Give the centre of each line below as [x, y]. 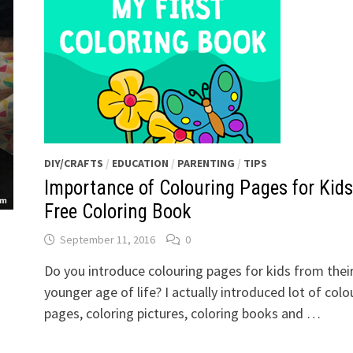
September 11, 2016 [107, 240]
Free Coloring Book [117, 212]
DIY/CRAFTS [73, 163]
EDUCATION [140, 163]
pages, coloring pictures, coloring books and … [182, 313]
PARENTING [206, 163]
